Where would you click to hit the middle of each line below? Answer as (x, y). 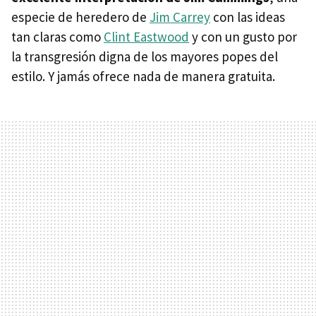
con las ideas (248, 17)
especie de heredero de (80, 17)
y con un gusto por (243, 37)
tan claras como (57, 37)
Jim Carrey (180, 17)
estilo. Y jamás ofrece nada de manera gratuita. (143, 77)
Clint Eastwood (146, 37)
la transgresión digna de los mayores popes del (145, 57)
